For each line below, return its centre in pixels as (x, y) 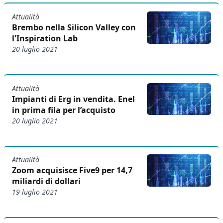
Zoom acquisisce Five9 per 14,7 (72, 170)
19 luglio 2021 (35, 192)
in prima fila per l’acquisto (64, 110)
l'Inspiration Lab (45, 39)
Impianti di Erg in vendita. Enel (73, 99)
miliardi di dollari (46, 181)
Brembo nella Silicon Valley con (74, 28)
